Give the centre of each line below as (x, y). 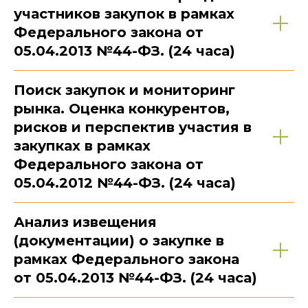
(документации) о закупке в (119, 241)
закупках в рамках (82, 146)
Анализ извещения (85, 222)
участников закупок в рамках (124, 14)
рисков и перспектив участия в (133, 128)
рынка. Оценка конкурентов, (122, 109)
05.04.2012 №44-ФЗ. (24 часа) (125, 183)
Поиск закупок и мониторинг (124, 90)
